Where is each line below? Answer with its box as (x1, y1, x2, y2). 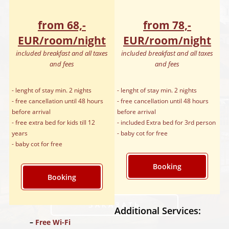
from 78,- (143, 17, 192, 32)
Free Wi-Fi (35, 217, 71, 227)
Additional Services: (114, 204, 201, 217)
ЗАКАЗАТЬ (88, 199, 141, 210)
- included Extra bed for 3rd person (117, 118, 216, 127)
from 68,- (37, 17, 86, 32)
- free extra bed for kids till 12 (11, 118, 95, 127)
